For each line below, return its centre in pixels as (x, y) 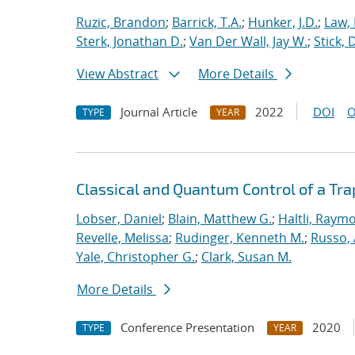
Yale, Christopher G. (136, 257)
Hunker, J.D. (283, 22)
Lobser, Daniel (119, 219)
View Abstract (118, 74)
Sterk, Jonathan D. (130, 41)
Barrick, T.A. (207, 22)
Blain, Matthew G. (220, 219)
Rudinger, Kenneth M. (240, 238)
